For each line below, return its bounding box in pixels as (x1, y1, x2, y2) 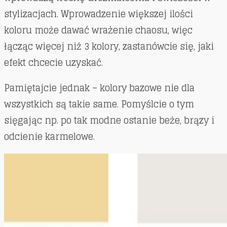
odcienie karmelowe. (4, 128, 95, 145)
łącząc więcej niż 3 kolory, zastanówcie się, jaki (4, 38, 214, 55)
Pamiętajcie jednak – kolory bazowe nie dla (4, 80, 195, 96)
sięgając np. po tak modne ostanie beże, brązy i (4, 112, 214, 129)
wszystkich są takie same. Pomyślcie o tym (4, 96, 194, 112)
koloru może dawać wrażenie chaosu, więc (4, 22, 193, 39)
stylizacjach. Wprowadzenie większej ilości (4, 6, 193, 22)
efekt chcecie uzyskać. (4, 54, 103, 71)
